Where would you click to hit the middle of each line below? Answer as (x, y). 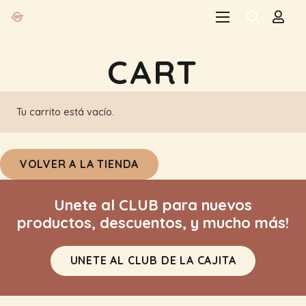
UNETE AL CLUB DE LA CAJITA (153, 261)
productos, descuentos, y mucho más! (153, 222)
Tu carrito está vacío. (65, 112)
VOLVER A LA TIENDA (79, 164)
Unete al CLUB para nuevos (153, 205)
